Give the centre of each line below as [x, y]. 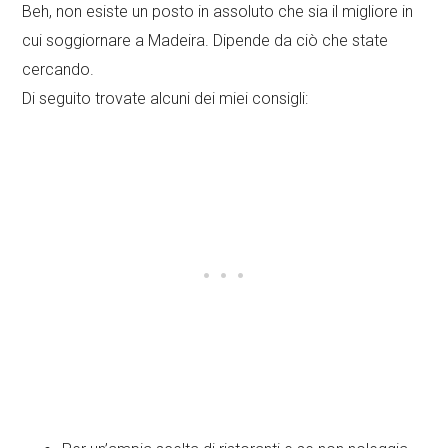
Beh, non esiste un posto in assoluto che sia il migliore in [218, 12]
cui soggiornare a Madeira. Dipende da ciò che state [205, 41]
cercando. [58, 70]
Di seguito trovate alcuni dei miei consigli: [165, 99]
